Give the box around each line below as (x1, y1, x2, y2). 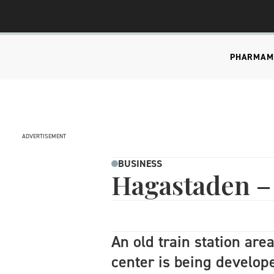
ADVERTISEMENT (22, 132, 66, 140)
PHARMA (230, 51, 267, 63)
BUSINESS (118, 157, 162, 170)
